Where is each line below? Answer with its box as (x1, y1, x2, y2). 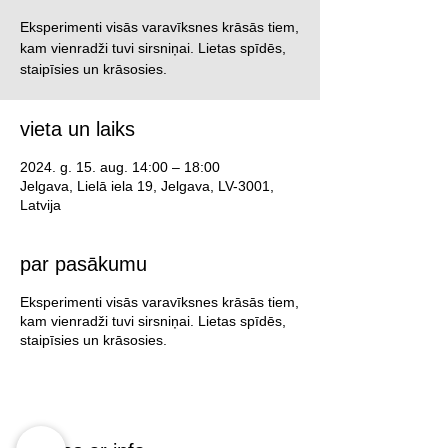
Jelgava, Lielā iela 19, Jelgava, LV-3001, (20, 178, 274, 195)
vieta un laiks (20, 118, 135, 141)
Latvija (20, 197, 61, 214)
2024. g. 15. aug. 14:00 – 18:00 (20, 159, 220, 176)
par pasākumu (20, 253, 147, 276)
